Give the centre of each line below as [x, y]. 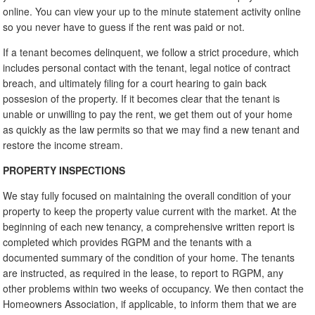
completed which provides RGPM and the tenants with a [128, 242]
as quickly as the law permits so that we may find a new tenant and [152, 129]
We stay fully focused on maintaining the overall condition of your [147, 195]
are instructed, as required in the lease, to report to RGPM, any [143, 272]
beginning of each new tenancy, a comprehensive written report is [149, 226]
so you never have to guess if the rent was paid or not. [124, 26]
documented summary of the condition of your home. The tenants [149, 257]
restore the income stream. [63, 144]
